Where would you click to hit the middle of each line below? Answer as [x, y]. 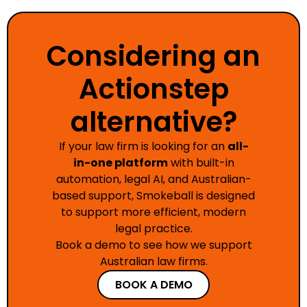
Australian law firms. [153, 262]
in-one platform [120, 163]
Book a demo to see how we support [153, 245]
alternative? [153, 122]
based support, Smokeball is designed [153, 196]
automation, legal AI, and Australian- [153, 180]
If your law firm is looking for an [143, 147]
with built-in [201, 163]
